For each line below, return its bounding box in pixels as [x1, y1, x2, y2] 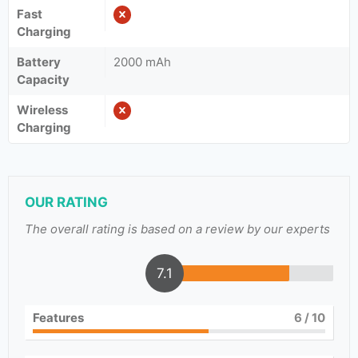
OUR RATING [25, 194, 108, 210]
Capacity [17, 72, 70, 87]
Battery [17, 54, 61, 70]
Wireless [17, 102, 68, 117]
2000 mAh [113, 54, 171, 70]
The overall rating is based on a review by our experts [25, 221, 330, 237]
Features [33, 310, 84, 325]
